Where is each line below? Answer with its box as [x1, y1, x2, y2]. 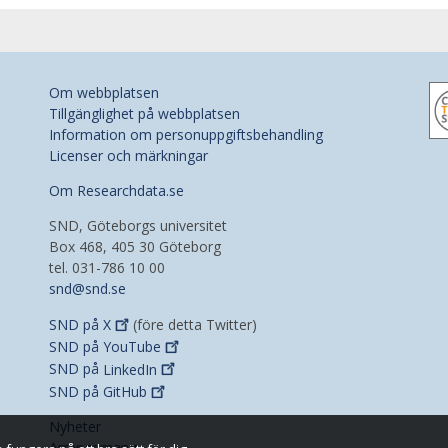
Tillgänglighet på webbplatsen [49, 103, 240, 123]
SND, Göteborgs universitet [49, 215, 227, 235]
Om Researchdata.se [49, 180, 184, 200]
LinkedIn [103, 359, 157, 379]
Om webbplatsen [49, 82, 159, 102]
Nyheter [49, 417, 101, 437]
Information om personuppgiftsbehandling [49, 124, 323, 144]
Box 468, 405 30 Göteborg [49, 236, 221, 256]
